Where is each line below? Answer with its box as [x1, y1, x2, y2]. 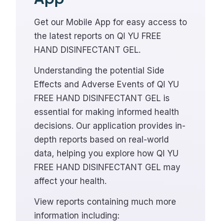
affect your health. [34, 176, 107, 186]
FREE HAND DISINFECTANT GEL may [34, 162, 181, 172]
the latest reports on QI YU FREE [34, 31, 161, 41]
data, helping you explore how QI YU [34, 148, 179, 158]
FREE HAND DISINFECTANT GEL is [34, 93, 170, 103]
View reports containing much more [34, 197, 176, 207]
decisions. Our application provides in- [34, 121, 185, 131]
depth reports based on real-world [34, 135, 169, 145]
